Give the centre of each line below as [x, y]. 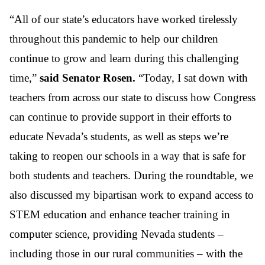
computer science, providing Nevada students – [117, 234]
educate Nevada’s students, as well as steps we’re [119, 136]
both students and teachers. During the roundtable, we [131, 175]
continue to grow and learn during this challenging [124, 58]
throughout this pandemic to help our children [114, 38]
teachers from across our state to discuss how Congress [132, 97]
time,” [25, 77]
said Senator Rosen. [88, 77]
